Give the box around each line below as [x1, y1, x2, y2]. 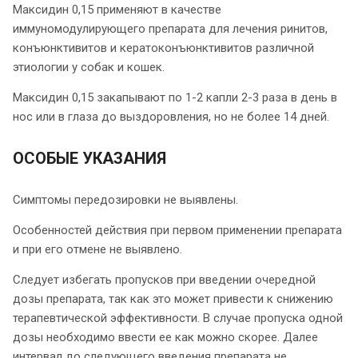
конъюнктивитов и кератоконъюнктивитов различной [13, 40, 314, 55]
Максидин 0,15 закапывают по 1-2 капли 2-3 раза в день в [13, 89, 337, 105]
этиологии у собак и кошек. [13, 59, 165, 74]
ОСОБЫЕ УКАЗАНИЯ [13, 148, 166, 168]
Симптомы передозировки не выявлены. [13, 192, 238, 207]
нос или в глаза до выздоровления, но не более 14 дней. [13, 109, 329, 124]
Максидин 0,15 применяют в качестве [13, 2, 221, 17]
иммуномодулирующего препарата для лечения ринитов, [13, 21, 328, 36]
